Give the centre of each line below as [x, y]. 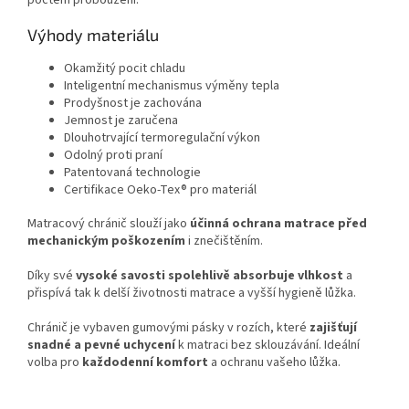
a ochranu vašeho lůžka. [276, 362]
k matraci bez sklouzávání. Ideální [269, 345]
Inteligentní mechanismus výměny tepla [172, 85]
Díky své [50, 275]
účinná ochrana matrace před [278, 223]
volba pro [53, 362]
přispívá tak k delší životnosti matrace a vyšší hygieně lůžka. [192, 293]
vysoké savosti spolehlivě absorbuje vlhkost [210, 275]
